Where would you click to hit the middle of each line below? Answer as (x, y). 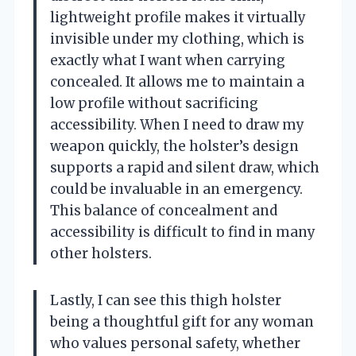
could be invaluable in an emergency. (176, 189)
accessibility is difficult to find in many (183, 232)
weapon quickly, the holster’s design (174, 146)
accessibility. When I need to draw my (177, 124)
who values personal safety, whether (175, 343)
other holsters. (101, 253)
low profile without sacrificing (154, 103)
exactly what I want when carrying (168, 60)
